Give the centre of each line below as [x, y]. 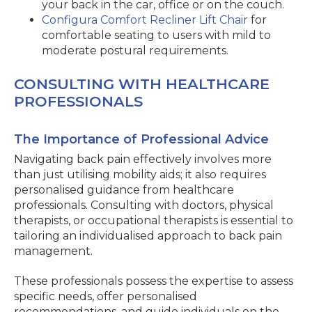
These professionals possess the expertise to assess [154, 281]
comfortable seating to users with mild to [156, 35]
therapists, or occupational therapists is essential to [154, 220]
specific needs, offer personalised [106, 296]
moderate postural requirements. [135, 50]
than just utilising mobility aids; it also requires [140, 174]
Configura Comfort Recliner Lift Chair [145, 20]
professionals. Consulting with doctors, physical [144, 205]
